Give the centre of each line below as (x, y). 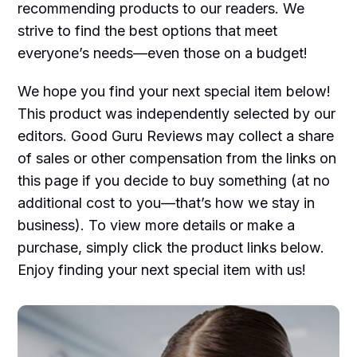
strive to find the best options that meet (148, 31)
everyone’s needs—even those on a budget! (163, 53)
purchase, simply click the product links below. (171, 248)
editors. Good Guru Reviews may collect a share (176, 136)
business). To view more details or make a (157, 226)
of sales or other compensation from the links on (177, 159)
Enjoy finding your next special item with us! (162, 270)
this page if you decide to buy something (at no (174, 181)
